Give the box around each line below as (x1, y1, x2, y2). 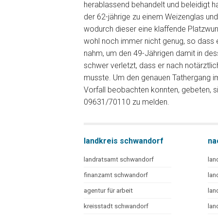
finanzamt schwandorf (84, 171, 148, 179)
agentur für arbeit (84, 187, 133, 194)
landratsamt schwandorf (84, 156, 154, 163)
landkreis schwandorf (84, 136, 163, 145)
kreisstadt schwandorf (84, 202, 148, 210)
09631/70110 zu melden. (84, 97, 169, 107)
